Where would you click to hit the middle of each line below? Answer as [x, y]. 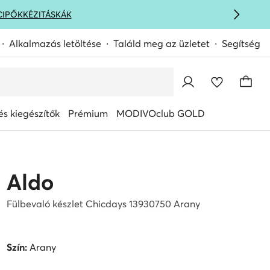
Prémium [88, 113]
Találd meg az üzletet [162, 43]
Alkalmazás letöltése [55, 43]
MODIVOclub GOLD [161, 113]
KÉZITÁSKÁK [47, 14]
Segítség [241, 43]
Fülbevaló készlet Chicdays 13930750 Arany [103, 204]
